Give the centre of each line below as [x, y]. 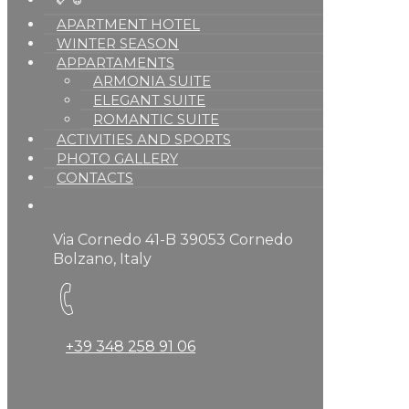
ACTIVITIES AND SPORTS [144, 139]
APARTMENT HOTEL [128, 24]
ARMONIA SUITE [152, 80]
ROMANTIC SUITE [156, 119]
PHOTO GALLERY [117, 158]
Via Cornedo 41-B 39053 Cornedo [173, 239]
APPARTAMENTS [115, 62]
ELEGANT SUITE [149, 100]
